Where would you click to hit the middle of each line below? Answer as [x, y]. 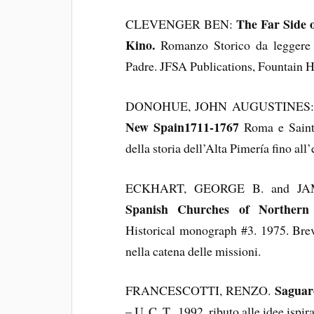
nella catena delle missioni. [193, 251]
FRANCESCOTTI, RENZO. [200, 291]
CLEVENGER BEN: [181, 24]
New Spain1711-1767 [182, 127]
